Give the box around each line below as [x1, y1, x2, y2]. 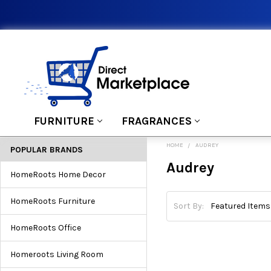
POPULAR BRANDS [10, 144, 83, 155]
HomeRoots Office [10, 222, 81, 233]
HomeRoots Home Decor [10, 169, 106, 180]
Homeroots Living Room [10, 249, 103, 260]
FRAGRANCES [121, 114, 192, 128]
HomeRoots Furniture [10, 195, 95, 206]
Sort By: [174, 201, 204, 212]
